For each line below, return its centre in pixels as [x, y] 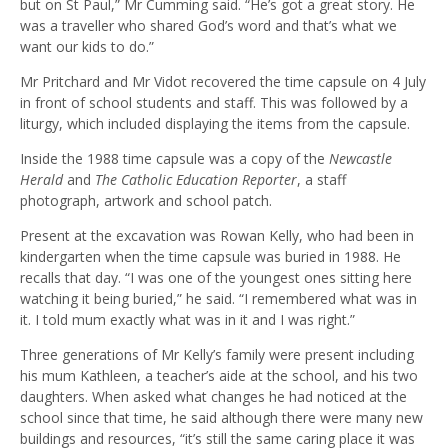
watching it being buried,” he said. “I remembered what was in [218, 299]
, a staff [321, 180]
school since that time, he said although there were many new [221, 418]
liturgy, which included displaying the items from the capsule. [215, 124]
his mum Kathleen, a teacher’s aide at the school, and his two [219, 376]
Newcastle [360, 159]
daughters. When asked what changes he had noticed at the [213, 397]
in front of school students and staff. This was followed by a [214, 103]
